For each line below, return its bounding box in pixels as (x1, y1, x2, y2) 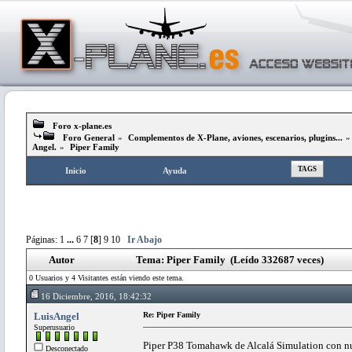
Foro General (63, 133, 115, 142)
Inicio (65, 166, 86, 175)
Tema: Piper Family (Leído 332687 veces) (136, 253, 324, 266)
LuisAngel (34, 310, 79, 322)
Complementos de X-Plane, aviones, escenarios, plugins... (128, 133, 343, 142)
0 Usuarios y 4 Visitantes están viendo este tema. (29, 273, 184, 282)
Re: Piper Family (143, 310, 200, 319)
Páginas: (26, 234, 60, 245)
